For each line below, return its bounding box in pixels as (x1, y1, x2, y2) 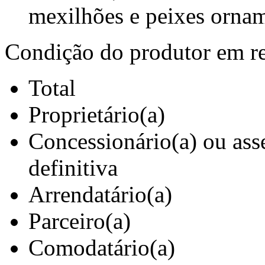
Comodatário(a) (28, 235, 175, 260)
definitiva (28, 155, 118, 180)
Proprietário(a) (28, 102, 165, 127)
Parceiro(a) (28, 208, 131, 234)
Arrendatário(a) (28, 182, 172, 207)
